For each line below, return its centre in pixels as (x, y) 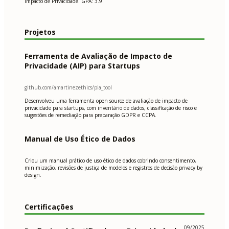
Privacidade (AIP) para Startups (82, 66)
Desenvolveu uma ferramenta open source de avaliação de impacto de (106, 101)
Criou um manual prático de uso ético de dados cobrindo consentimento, (110, 161)
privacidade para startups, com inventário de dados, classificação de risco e (111, 108)
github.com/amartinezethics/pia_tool (68, 88)
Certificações (49, 207)
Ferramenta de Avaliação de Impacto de (98, 56)
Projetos (40, 32)
